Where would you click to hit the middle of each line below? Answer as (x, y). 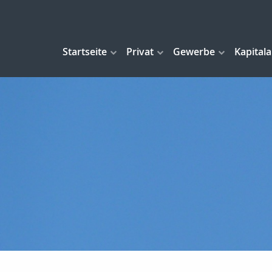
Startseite (85, 52)
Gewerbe (194, 52)
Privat (140, 52)
